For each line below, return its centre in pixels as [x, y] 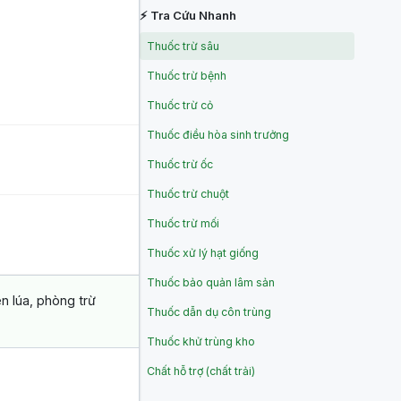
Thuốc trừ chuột [188, 194]
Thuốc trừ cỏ [180, 105]
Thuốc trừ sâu [183, 46]
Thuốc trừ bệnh [187, 76]
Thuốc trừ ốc [180, 164]
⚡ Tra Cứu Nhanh [188, 15]
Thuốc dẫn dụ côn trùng [209, 312]
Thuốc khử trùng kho [201, 341]
